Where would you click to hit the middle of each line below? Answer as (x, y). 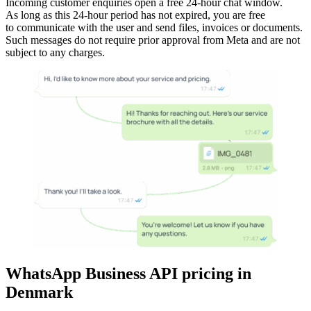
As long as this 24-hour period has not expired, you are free (135, 15)
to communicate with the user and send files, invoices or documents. (154, 27)
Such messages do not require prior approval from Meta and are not (153, 40)
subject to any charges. (55, 52)
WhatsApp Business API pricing (121, 273)
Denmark (39, 292)
